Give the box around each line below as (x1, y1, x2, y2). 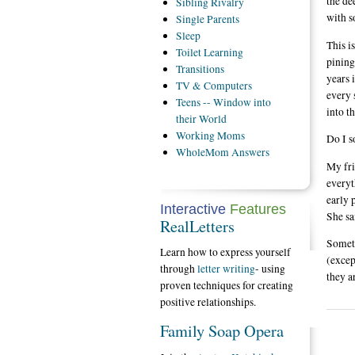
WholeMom (176, 145, 232, 160)
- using (255, 261, 285, 276)
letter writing (197, 261, 255, 276)
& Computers (193, 78, 253, 94)
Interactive (160, 200, 226, 217)
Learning (204, 45, 244, 60)
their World (176, 112, 227, 127)
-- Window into (203, 95, 272, 110)
